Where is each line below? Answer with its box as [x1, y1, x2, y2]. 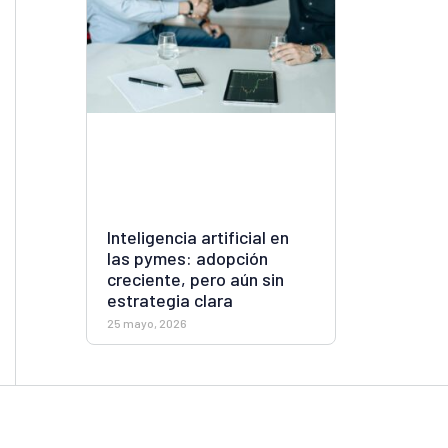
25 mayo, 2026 [107, 315, 187, 330]
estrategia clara [107, 288, 233, 311]
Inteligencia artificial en [107, 225, 289, 248]
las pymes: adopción [107, 246, 268, 269]
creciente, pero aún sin [107, 267, 284, 290]
